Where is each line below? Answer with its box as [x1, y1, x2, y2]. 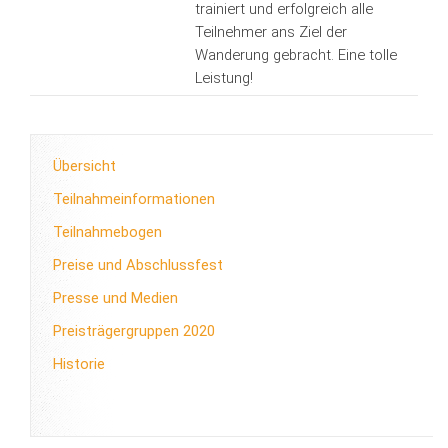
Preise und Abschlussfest [53, 255, 223, 274]
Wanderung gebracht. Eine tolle [194, 45, 397, 64]
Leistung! [194, 68, 253, 87]
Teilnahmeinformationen [53, 189, 215, 208]
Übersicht [53, 156, 116, 175]
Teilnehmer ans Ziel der [194, 22, 347, 41]
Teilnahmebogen [53, 222, 162, 241]
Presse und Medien [53, 288, 178, 307]
